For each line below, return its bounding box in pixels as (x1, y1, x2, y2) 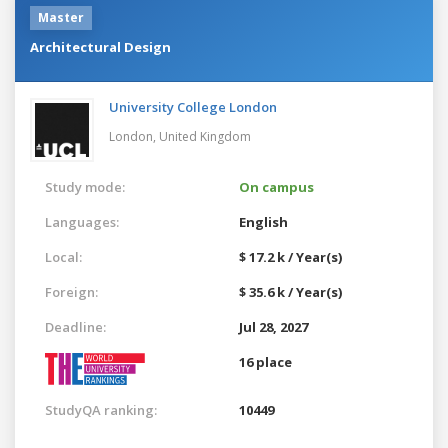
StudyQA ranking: (45, 400, 157, 419)
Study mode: (45, 177, 125, 196)
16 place (239, 352, 292, 371)
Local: (45, 247, 82, 266)
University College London (109, 97, 277, 116)
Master (38, 8, 84, 26)
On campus (239, 177, 314, 196)
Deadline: (45, 317, 106, 336)
